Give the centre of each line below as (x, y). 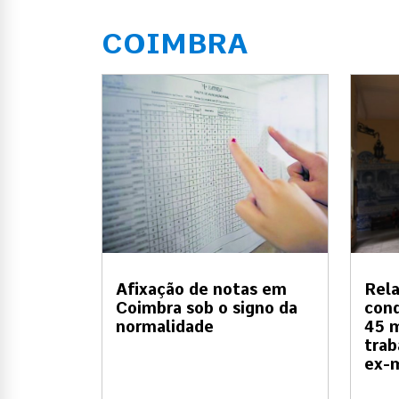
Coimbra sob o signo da (207, 307)
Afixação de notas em (201, 289)
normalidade (165, 326)
